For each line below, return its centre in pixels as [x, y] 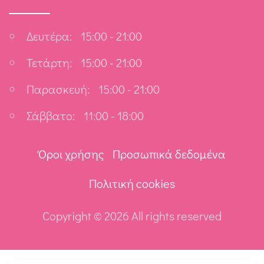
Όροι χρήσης [71, 154]
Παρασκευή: [58, 89]
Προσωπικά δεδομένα [169, 154]
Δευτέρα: [49, 36]
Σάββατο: [51, 116]
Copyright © [73, 216]
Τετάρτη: [49, 63]
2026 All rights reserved [163, 216]
